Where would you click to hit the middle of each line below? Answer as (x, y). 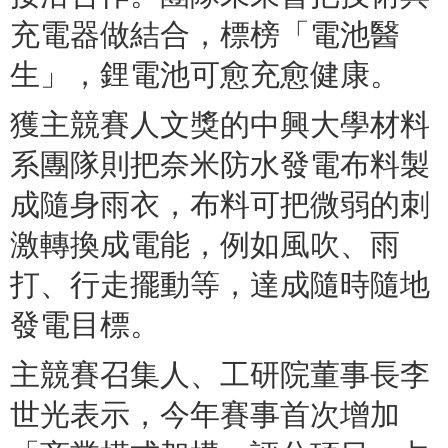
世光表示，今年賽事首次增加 (205, 415)
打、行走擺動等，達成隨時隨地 (220, 285)
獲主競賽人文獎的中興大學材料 (220, 125)
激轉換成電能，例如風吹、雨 (205, 245)
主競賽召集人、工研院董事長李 (220, 375)
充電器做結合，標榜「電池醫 (205, 35)
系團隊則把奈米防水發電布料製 (220, 165)
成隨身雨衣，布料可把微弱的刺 (220, 205)
